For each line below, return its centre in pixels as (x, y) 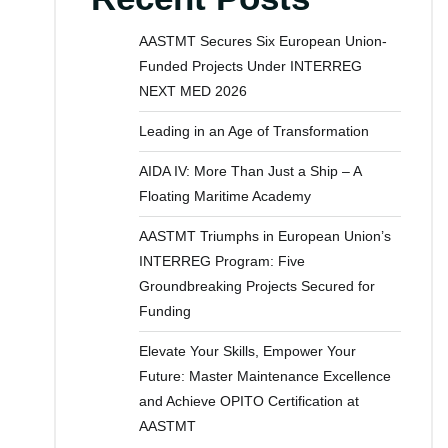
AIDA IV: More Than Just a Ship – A (249, 171)
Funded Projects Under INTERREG (250, 66)
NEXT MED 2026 (192, 91)
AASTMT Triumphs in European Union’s (264, 236)
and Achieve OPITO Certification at (248, 401)
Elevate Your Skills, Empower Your (247, 351)
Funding (164, 311)
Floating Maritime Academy (224, 196)
